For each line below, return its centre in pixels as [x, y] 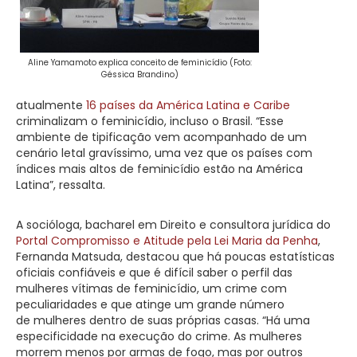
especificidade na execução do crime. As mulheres [159, 336]
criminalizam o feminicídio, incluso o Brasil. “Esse [150, 121]
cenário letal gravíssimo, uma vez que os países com [164, 153]
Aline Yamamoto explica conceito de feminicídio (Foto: [139, 62]
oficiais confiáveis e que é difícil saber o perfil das [154, 272]
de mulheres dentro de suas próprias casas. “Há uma [163, 320]
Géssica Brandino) [139, 74]
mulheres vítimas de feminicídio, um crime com [151, 288]
